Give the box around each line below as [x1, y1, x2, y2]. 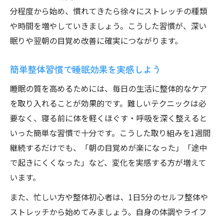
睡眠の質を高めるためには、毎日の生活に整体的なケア [10, 82, 207, 94]
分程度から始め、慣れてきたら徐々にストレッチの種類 [10, 5, 207, 17]
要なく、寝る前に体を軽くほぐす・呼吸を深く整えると [10, 112, 207, 124]
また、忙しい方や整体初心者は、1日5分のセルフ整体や [10, 191, 208, 203]
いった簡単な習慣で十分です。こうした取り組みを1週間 [10, 127, 211, 139]
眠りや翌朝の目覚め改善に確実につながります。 [10, 35, 183, 46]
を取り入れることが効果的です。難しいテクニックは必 [10, 97, 206, 109]
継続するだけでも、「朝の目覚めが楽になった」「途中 [10, 142, 207, 153]
